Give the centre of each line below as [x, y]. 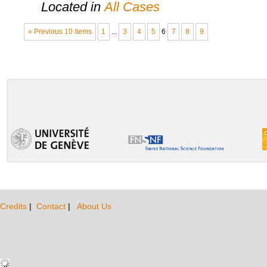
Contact [52, 206]
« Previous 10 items [60, 32]
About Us [94, 206]
